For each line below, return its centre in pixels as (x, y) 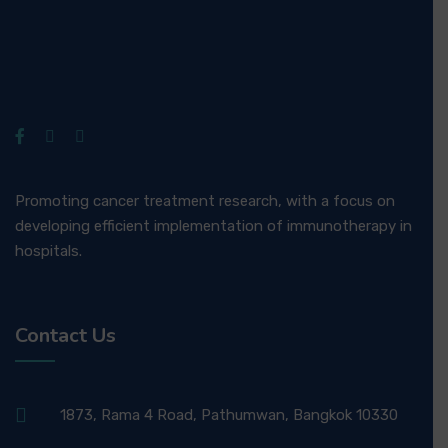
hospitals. (48, 251)
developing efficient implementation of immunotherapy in (213, 226)
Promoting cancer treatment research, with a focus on (205, 201)
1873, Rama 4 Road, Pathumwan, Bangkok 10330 (229, 415)
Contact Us (65, 335)
